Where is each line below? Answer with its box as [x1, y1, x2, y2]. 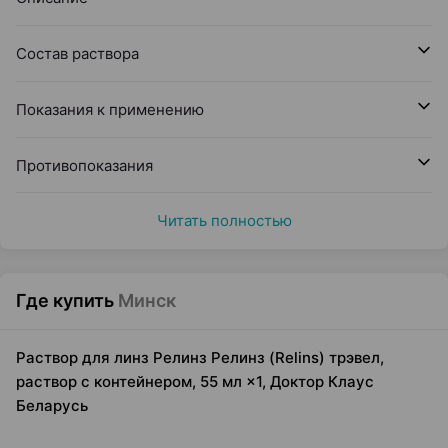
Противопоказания [16, 156, 153, 175]
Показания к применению [16, 100, 204, 119]
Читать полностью [156, 211, 292, 230]
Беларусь [16, 396, 88, 415]
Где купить [16, 290, 114, 311]
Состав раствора [16, 44, 139, 63]
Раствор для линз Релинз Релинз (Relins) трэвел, [16, 348, 384, 367]
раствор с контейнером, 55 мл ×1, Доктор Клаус [16, 372, 374, 391]
